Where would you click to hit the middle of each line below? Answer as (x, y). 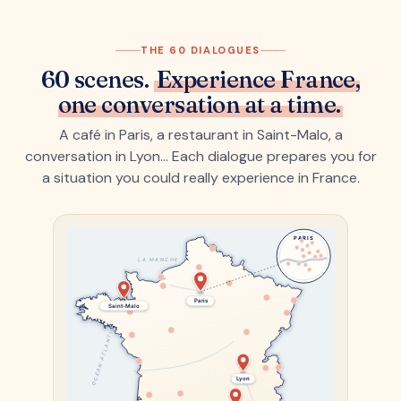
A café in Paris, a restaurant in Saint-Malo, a (200, 134)
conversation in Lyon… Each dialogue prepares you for (200, 156)
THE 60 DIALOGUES (200, 50)
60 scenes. (97, 79)
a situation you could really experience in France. (200, 177)
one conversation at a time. (199, 104)
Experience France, (258, 79)
